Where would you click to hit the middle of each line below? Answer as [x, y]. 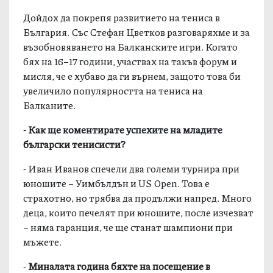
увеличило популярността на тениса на [113, 90]
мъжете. [43, 241]
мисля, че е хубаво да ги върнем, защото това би [132, 76]
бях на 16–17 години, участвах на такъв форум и [130, 61]
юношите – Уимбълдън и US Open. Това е [117, 183]
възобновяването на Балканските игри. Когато [131, 46]
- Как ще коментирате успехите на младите [123, 129]
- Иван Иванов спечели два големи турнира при [132, 168]
